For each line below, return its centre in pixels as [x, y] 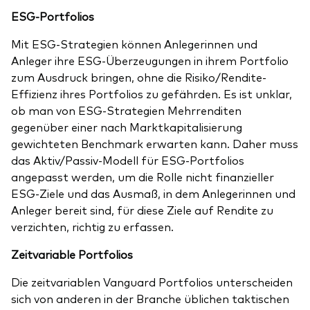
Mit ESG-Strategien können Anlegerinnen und [134, 44]
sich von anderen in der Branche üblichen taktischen [150, 299]
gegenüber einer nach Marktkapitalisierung [127, 127]
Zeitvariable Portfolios [72, 254]
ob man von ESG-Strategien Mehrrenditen [126, 110]
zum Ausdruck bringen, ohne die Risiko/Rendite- [139, 77]
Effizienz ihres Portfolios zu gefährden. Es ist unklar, [152, 94]
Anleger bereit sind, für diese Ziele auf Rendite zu [142, 210]
